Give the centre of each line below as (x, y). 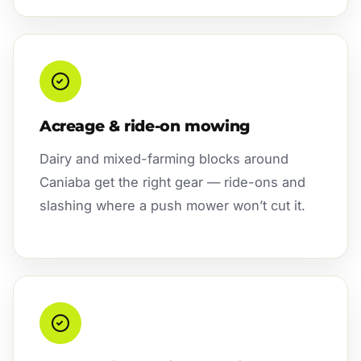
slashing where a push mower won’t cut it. (172, 205)
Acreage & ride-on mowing (145, 126)
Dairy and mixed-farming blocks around (164, 158)
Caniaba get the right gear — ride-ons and (172, 182)
